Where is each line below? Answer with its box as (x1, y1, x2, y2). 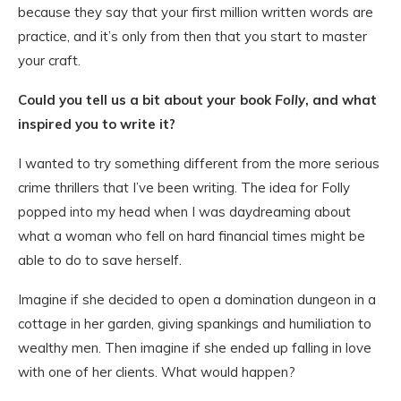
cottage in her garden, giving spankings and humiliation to (18, 315, 371, 332)
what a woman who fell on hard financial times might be (18, 227, 365, 244)
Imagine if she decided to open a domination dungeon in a (18, 291, 376, 308)
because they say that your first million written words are (18, 4, 373, 21)
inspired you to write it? (18, 115, 175, 132)
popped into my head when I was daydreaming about (18, 203, 351, 220)
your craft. (18, 52, 81, 69)
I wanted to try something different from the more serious (18, 155, 380, 172)
